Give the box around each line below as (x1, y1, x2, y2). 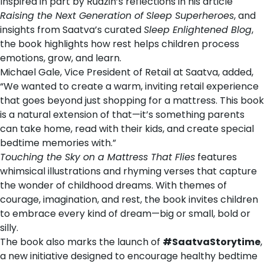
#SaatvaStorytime (163, 235, 260, 249)
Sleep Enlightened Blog (144, 22, 252, 37)
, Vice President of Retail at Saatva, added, (60, 65, 253, 79)
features (195, 150, 237, 164)
